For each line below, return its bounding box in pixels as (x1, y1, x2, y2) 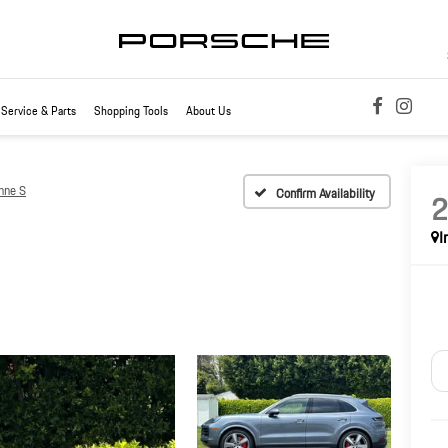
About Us (186, 101, 231, 120)
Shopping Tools (94, 101, 168, 120)
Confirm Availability (276, 182, 375, 204)
